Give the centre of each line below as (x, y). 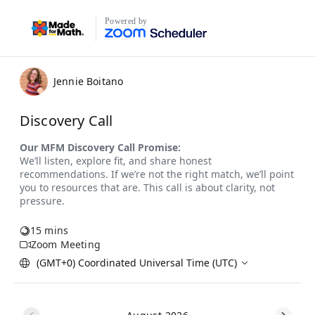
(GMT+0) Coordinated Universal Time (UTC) (137, 262)
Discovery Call (66, 121)
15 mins (50, 230)
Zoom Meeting (66, 244)
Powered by (126, 21)
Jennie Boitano (89, 81)
